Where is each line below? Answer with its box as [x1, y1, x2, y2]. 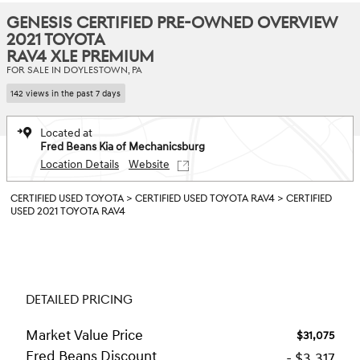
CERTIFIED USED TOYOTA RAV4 [135, 191, 275, 205]
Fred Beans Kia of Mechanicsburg [40, 139, 205, 153]
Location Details [40, 157, 119, 171]
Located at [40, 125, 92, 140]
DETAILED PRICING [26, 292, 133, 308]
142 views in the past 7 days [10, 88, 121, 99]
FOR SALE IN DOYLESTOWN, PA [6, 64, 142, 76]
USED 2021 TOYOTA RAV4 [10, 204, 125, 218]
